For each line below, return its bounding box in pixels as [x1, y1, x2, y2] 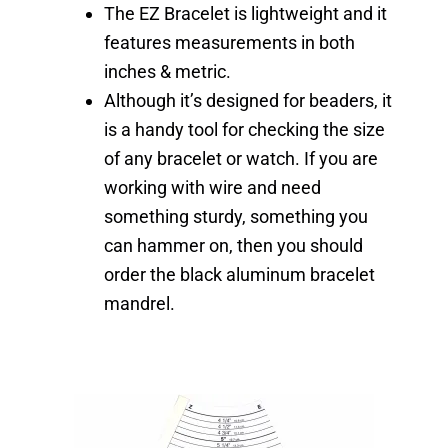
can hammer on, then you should [104, 234, 363, 256]
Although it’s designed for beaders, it [104, 89, 392, 111]
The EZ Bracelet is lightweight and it [104, 2, 387, 24]
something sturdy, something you [104, 205, 368, 227]
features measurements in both [104, 31, 355, 53]
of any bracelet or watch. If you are [104, 147, 378, 169]
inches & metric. [104, 60, 231, 82]
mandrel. [104, 292, 175, 314]
